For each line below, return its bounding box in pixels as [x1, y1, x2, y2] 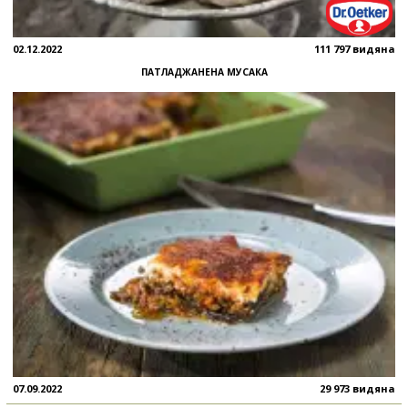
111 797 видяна [314, 41, 395, 56]
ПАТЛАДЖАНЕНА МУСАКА [140, 65, 268, 78]
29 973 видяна [320, 382, 395, 396]
